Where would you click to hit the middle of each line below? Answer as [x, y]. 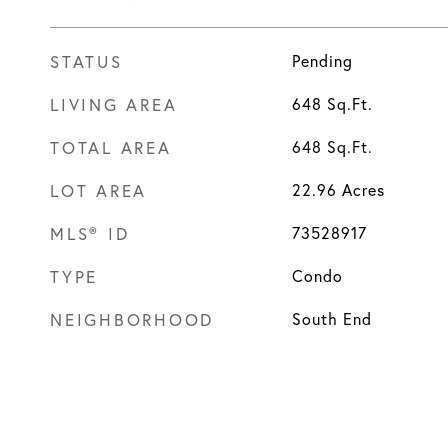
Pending [322, 61]
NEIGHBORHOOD [132, 319]
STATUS [86, 61]
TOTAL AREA [111, 147]
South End [331, 319]
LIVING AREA [114, 104]
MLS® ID [90, 233]
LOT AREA [98, 190]
